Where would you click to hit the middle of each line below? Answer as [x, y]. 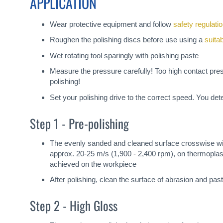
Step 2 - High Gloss [74, 206]
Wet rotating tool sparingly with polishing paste [124, 55]
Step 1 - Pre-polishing [79, 123]
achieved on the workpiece [93, 164]
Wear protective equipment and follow [111, 24]
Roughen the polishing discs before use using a [127, 40]
